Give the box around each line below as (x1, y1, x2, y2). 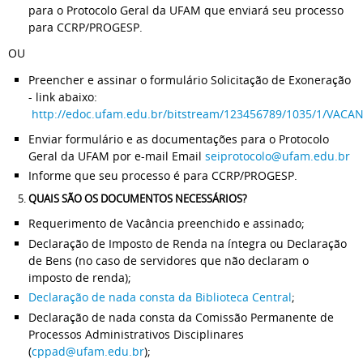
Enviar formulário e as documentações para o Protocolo (28, 130, 329, 147)
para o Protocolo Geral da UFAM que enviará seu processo (28, 2, 344, 18)
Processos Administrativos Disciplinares (28, 326, 244, 342)
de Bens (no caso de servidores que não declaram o (28, 252, 309, 268)
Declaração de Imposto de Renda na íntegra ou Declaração (28, 235, 347, 251)
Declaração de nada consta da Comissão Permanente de (28, 309, 334, 325)
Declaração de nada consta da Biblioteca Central (28, 289, 292, 305)
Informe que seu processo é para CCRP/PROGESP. (28, 168, 301, 183)
